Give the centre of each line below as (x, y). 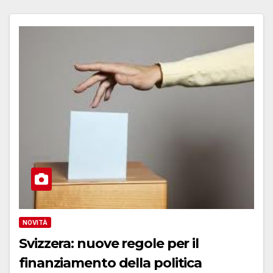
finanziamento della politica (111, 263)
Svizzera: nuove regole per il (109, 244)
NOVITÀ (35, 223)
